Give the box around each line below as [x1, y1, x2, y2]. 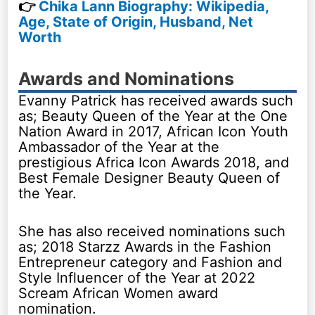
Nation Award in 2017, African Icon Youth [18, 122, 289, 140]
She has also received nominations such [18, 222, 286, 240]
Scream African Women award [18, 284, 219, 302]
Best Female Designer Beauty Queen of [18, 169, 281, 186]
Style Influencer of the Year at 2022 [18, 269, 256, 286]
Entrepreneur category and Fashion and [18, 253, 283, 271]
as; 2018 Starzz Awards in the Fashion [18, 238, 272, 255]
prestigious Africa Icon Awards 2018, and [18, 153, 290, 171]
